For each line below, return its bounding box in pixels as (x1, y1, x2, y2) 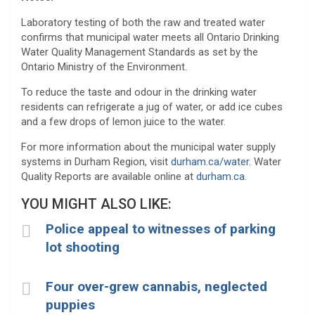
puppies (46, 296, 95, 313)
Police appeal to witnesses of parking (46, 220, 276, 237)
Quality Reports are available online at (21, 169, 196, 183)
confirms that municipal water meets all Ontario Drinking (21, 30, 279, 44)
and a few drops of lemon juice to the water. (21, 115, 226, 128)
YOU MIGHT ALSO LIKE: (21, 195, 172, 212)
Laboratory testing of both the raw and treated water (21, 15, 265, 29)
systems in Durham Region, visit (21, 155, 171, 168)
